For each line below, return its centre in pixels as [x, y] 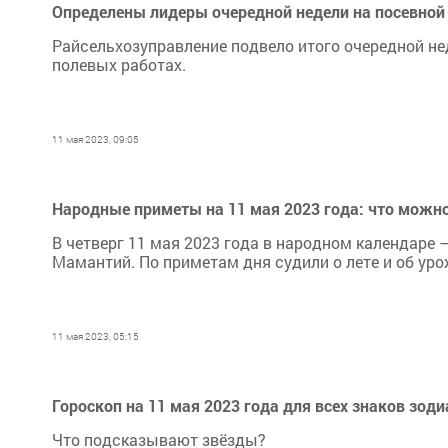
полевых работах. [119, 64]
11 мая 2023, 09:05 [95, 139]
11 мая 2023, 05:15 [95, 336]
